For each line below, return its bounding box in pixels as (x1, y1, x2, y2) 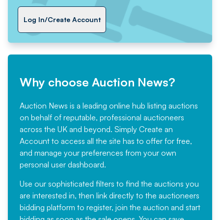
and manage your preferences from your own (20, 147, 176, 158)
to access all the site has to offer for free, (50, 136, 192, 146)
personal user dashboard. (20, 159, 106, 169)
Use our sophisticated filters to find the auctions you (20, 178, 199, 189)
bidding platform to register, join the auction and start (20, 202, 200, 212)
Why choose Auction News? (20, 74, 175, 89)
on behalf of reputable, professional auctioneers (20, 112, 184, 122)
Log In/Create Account (23, 15, 101, 24)
